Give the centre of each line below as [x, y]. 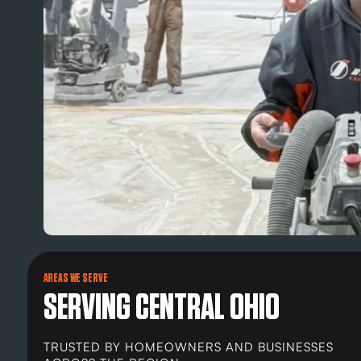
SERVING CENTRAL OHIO [161, 309]
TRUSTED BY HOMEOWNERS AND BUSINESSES [188, 347]
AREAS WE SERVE [75, 279]
